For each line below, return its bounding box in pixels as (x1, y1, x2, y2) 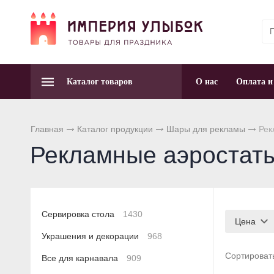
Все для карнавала (42, 253, 120, 264)
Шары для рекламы (166, 124, 245, 135)
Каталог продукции (77, 124, 153, 135)
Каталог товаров (67, 77, 133, 87)
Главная (31, 124, 64, 135)
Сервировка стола (42, 209, 117, 220)
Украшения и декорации (42, 231, 141, 242)
